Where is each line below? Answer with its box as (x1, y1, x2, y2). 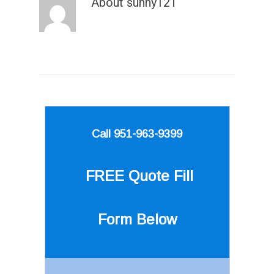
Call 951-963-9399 (92, 128, 182, 140)
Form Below (97, 211, 177, 228)
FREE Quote (85, 168, 174, 184)
